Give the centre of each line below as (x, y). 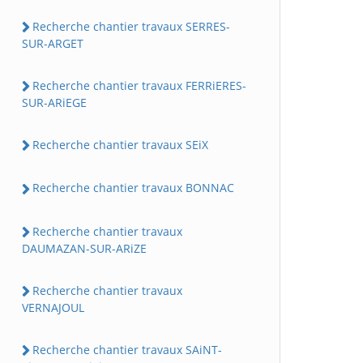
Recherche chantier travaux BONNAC (133, 188)
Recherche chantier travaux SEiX (120, 145)
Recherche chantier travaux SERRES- (131, 26)
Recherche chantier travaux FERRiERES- (139, 85)
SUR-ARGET (53, 43)
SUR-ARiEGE (54, 103)
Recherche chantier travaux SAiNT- (127, 350)
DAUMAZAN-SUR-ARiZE (84, 248)
